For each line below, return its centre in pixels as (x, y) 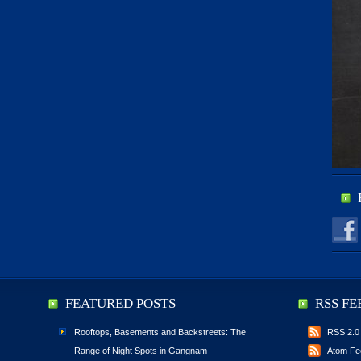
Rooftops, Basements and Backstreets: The (160, 332)
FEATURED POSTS (120, 303)
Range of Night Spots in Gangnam (141, 351)
